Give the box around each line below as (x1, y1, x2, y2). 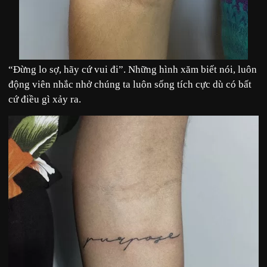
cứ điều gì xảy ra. (8, 94, 81, 105)
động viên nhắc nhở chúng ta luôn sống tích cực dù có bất (8, 79, 252, 91)
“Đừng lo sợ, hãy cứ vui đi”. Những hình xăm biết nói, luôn (8, 64, 257, 76)
